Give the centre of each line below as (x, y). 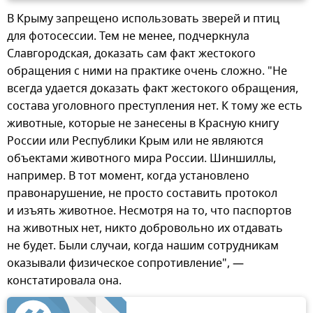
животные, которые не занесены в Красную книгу (143, 124)
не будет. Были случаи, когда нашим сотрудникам (143, 246)
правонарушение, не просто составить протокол (142, 194)
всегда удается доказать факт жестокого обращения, (153, 89)
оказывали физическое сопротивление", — (125, 264)
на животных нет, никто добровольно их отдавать (145, 229)
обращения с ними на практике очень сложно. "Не (147, 72)
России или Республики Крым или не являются (135, 141)
